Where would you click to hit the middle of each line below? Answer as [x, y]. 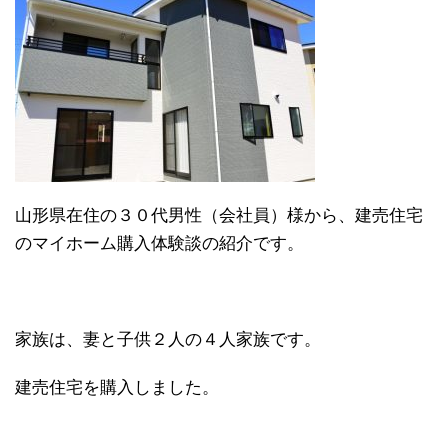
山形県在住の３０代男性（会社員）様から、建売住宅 [219, 215]
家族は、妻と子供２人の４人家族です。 [168, 339]
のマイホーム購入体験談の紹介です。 [159, 243]
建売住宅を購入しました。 [117, 387]
